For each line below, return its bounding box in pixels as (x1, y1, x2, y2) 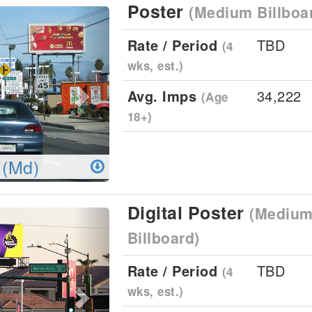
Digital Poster (127, 200, 249, 225)
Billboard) (127, 227, 200, 249)
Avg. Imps (127, 86, 201, 106)
